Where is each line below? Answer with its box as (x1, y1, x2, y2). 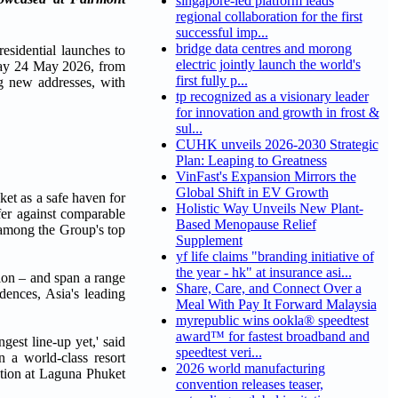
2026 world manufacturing (175, 361, 325, 377)
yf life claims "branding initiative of (175, 249, 374, 265)
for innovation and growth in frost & (175, 105, 379, 121)
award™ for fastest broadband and (175, 329, 370, 345)
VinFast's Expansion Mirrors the (175, 169, 356, 185)
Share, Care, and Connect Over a (175, 281, 362, 297)
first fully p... (175, 73, 248, 89)
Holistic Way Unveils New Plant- (175, 201, 363, 217)
